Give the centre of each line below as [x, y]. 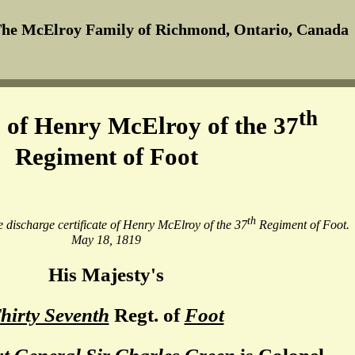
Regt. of [147, 315]
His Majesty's [106, 275]
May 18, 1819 [106, 239]
